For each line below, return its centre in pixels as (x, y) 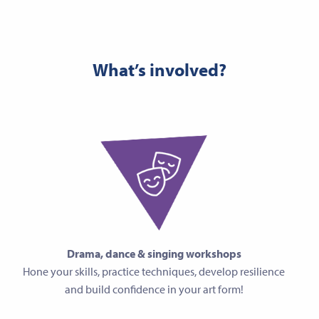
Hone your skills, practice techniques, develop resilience (154, 272)
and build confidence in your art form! (154, 289)
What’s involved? (159, 70)
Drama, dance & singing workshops (154, 254)
